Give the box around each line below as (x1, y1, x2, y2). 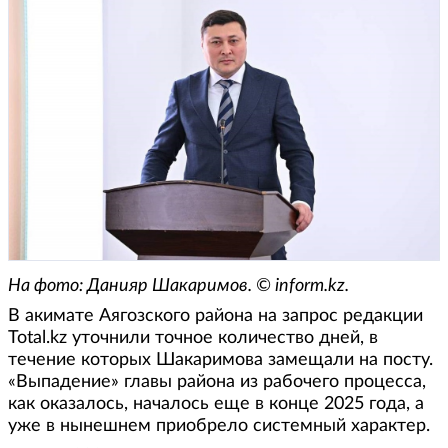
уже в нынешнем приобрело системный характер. (8, 416, 430, 435)
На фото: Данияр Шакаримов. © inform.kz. (8, 276, 353, 295)
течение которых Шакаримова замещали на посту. (8, 350, 433, 369)
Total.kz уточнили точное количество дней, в (8, 328, 378, 347)
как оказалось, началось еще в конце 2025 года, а (8, 394, 424, 413)
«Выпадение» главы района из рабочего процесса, (8, 372, 426, 391)
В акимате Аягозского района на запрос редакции (8, 306, 423, 325)
